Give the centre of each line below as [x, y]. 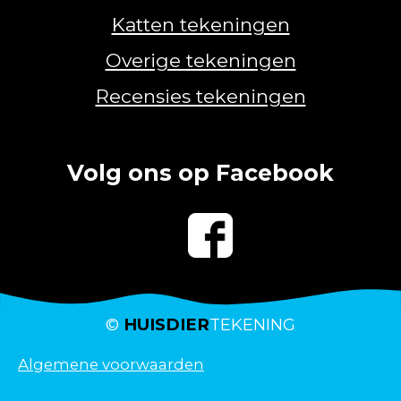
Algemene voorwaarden [111, 364]
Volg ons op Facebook [200, 172]
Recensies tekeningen [200, 96]
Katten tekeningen [200, 24]
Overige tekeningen [200, 60]
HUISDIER [164, 324]
